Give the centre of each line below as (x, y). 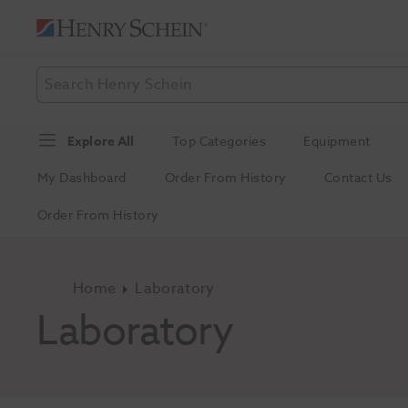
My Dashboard (82, 178)
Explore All (101, 141)
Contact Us (358, 178)
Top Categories (219, 141)
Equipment (337, 141)
